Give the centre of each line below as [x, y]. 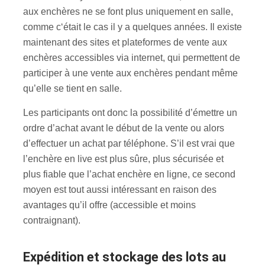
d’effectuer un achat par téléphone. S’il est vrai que [129, 143]
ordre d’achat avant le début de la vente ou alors [124, 128]
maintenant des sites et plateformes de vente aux [125, 42]
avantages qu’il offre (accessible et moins [109, 205]
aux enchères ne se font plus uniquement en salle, [128, 11]
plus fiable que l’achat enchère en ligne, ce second [129, 174]
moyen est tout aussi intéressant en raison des [120, 189]
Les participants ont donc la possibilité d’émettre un [130, 112]
